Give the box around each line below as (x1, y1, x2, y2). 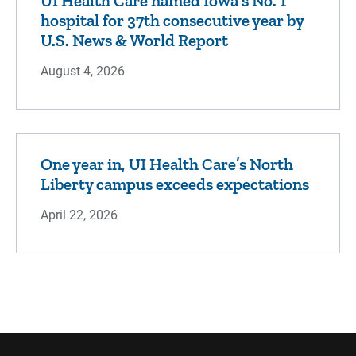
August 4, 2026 (41, 64, 125, 79)
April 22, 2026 (41, 207, 118, 223)
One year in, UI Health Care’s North (41, 154, 293, 175)
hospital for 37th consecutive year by (41, 10, 304, 31)
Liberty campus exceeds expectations (41, 174, 309, 195)
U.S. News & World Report (41, 30, 228, 51)
